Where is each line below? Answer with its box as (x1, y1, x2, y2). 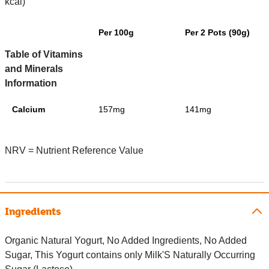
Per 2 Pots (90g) (185, 28, 250, 38)
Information (5, 78, 57, 89)
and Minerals (5, 64, 63, 74)
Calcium (12, 104, 45, 115)
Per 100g (98, 28, 134, 38)
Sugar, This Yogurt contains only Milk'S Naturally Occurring (5, 250, 255, 261)
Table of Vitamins (5, 49, 83, 60)
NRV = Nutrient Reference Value (5, 145, 144, 156)
